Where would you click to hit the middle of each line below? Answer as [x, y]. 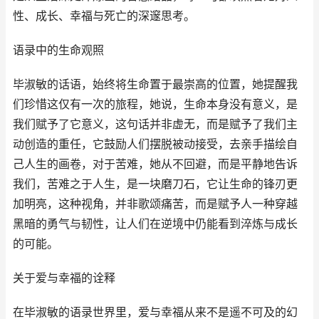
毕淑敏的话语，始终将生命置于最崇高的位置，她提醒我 [155, 84]
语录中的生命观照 [58, 50]
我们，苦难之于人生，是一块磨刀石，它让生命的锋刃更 [155, 184]
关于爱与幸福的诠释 [64, 278]
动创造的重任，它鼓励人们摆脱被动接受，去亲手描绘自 [155, 144]
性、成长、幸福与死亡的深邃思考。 [104, 16]
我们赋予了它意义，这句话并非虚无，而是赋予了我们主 [155, 124]
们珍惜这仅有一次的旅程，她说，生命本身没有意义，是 [155, 104]
